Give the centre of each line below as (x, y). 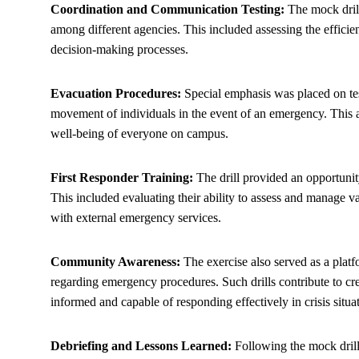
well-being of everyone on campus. (139, 133)
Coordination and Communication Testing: (167, 9)
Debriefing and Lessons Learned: (141, 346)
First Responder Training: (122, 177)
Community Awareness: (115, 262)
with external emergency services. (136, 218)
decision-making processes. (119, 49)
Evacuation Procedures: (116, 93)
